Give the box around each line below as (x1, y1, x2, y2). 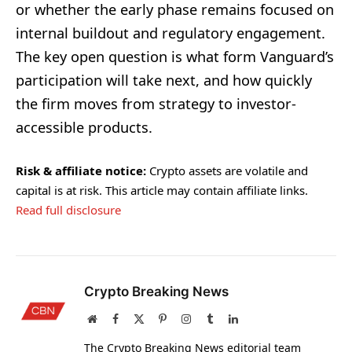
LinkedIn (237, 313, 278, 324)
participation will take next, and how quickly (16, 71, 312, 90)
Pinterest (166, 313, 204, 324)
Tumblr (212, 313, 247, 324)
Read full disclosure (16, 202, 121, 218)
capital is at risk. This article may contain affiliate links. (16, 182, 308, 199)
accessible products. (16, 118, 152, 137)
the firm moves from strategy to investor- (16, 94, 296, 114)
